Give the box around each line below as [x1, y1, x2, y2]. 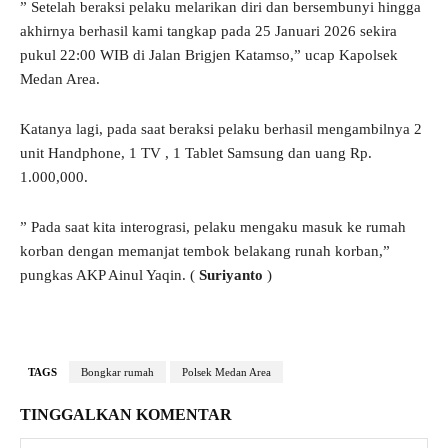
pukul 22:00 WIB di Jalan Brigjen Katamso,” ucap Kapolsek [20, 47, 398, 64]
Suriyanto [199, 267, 263, 284]
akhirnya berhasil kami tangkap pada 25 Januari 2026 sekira [20, 23, 397, 40]
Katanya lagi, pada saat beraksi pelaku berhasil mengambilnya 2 [20, 121, 422, 138]
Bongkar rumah [81, 366, 154, 379]
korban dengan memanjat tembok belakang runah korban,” [20, 243, 390, 260]
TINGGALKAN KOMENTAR [20, 406, 232, 424]
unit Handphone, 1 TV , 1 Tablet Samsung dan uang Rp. [20, 145, 372, 162]
